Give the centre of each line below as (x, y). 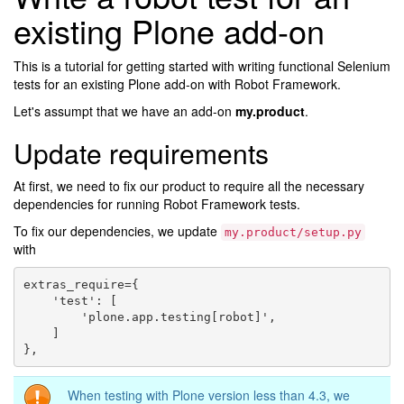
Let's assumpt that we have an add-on (124, 111)
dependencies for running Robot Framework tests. (157, 204)
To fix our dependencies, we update (117, 231)
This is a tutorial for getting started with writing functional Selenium (202, 66)
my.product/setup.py (293, 233)
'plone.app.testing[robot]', (149, 317)
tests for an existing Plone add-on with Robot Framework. (177, 84)
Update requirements (141, 153)
